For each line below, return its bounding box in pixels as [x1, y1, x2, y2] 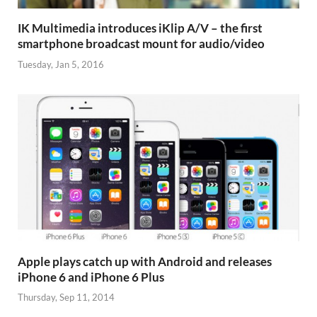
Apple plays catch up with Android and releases [18, 253, 272, 269]
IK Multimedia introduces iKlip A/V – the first [18, 21, 263, 36]
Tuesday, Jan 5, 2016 [18, 58, 104, 70]
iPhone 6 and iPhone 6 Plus [18, 269, 164, 284]
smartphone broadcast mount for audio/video [18, 36, 265, 52]
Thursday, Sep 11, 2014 [18, 292, 115, 304]
